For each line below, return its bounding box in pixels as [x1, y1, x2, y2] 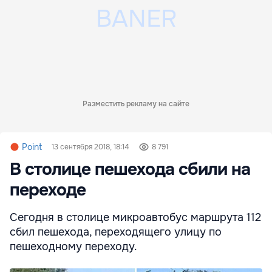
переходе [10, 178, 86, 201]
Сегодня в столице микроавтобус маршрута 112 [10, 210, 261, 224]
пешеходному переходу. [10, 239, 137, 253]
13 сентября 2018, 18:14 [52, 141, 129, 152]
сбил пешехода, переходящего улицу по [10, 225, 222, 239]
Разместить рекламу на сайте [83, 98, 189, 109]
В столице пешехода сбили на [10, 158, 250, 180]
